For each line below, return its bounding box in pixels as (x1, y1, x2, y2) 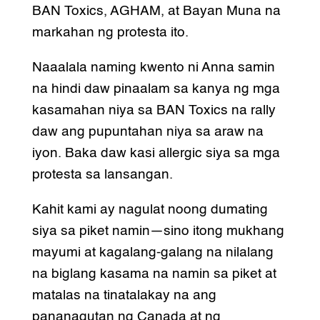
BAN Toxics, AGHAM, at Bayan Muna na (31, 4, 281, 19)
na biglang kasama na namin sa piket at (31, 267, 276, 281)
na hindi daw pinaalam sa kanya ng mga (31, 82, 280, 96)
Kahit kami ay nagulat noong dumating (31, 203, 268, 217)
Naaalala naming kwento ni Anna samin (31, 61, 275, 75)
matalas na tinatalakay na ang (31, 289, 216, 303)
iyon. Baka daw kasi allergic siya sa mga (31, 146, 280, 161)
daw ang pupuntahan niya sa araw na (31, 125, 264, 139)
